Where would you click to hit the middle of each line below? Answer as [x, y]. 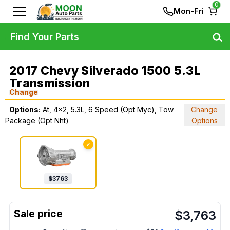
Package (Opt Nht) [37, 120]
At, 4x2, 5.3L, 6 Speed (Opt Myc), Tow [108, 110]
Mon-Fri [189, 11]
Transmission [50, 83]
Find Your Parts [45, 36]
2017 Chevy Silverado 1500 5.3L [105, 71]
